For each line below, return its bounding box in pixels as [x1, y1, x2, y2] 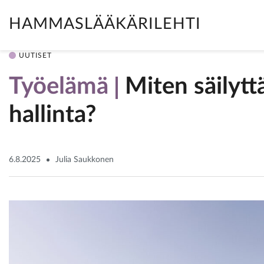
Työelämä [9, 75, 108, 98]
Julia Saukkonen [55, 155, 114, 164]
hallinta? [9, 103, 96, 127]
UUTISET [19, 52, 52, 59]
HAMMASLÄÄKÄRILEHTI [9, 16, 201, 32]
